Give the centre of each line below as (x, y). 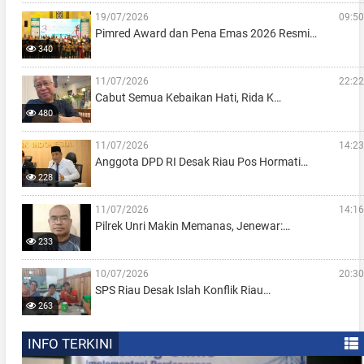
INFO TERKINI (70, 343)
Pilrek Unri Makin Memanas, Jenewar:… (192, 225)
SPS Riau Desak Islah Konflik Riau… (182, 290)
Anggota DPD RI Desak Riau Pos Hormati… (201, 161)
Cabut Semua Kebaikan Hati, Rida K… (188, 97)
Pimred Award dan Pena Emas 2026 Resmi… (206, 33)
